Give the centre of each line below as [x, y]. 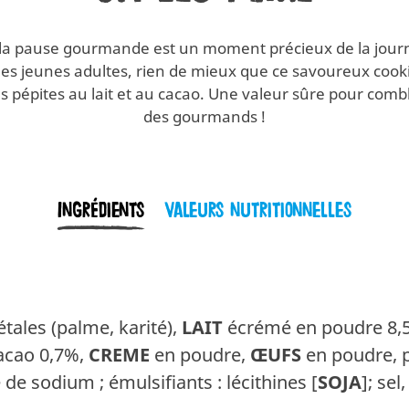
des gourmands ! [204, 117]
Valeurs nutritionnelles [257, 211]
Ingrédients [101, 211]
